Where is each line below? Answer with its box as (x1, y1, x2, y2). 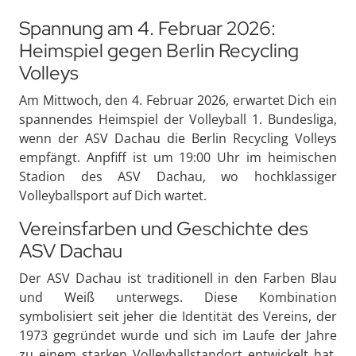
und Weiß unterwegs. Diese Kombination (19, 288, 337, 306)
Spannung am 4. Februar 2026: (19, 15, 276, 41)
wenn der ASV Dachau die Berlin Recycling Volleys (19, 129, 337, 147)
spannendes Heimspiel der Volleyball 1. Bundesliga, (19, 110, 337, 128)
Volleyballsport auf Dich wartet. (19, 186, 207, 204)
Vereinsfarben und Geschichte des (19, 215, 308, 241)
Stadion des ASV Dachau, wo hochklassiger (19, 167, 337, 185)
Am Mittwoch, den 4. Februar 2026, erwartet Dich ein (19, 91, 337, 109)
